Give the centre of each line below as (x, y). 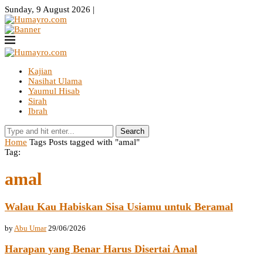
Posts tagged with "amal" (94, 142)
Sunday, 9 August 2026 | (50, 9)
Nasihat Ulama (55, 81)
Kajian (40, 71)
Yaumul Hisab (54, 91)
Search (132, 131)
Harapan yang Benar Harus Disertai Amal (101, 249)
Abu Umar (30, 228)
